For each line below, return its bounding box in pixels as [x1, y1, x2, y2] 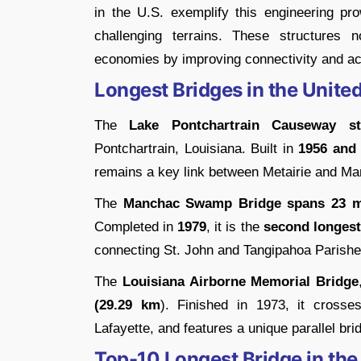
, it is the [206, 218, 263, 234]
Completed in [94, 218, 178, 234]
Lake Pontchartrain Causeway [129, 117, 337, 133]
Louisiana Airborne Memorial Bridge [122, 273, 359, 289]
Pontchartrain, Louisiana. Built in [94, 140, 299, 156]
